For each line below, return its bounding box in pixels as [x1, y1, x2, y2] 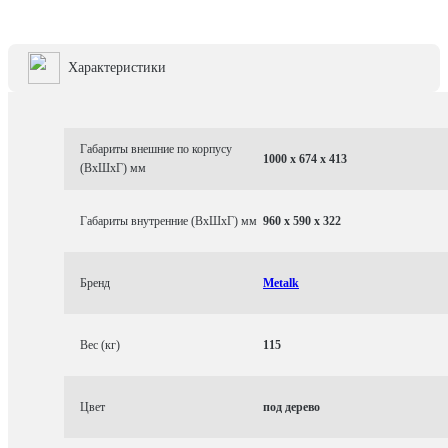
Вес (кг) [80, 337, 120, 352]
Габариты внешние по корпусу [80, 142, 232, 156]
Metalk [263, 275, 299, 290]
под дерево [263, 399, 320, 414]
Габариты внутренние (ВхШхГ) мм [80, 213, 257, 228]
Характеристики [68, 60, 166, 75]
